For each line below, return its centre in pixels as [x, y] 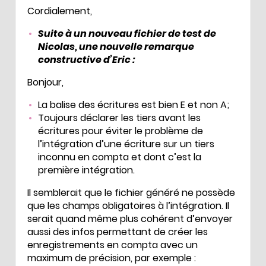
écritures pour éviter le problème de [121, 131]
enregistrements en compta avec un [113, 245]
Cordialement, [60, 11]
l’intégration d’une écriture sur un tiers [126, 144]
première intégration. [86, 170]
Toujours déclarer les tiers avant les [119, 118]
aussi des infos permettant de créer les [118, 232]
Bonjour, [45, 82]
